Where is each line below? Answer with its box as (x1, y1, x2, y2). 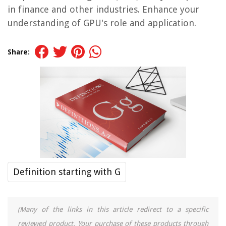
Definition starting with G (13, 166, 121, 178)
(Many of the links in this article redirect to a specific (18, 205, 208, 214)
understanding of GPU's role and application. (8, 18, 196, 28)
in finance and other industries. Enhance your (8, 4, 199, 15)
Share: (8, 48, 30, 56)
